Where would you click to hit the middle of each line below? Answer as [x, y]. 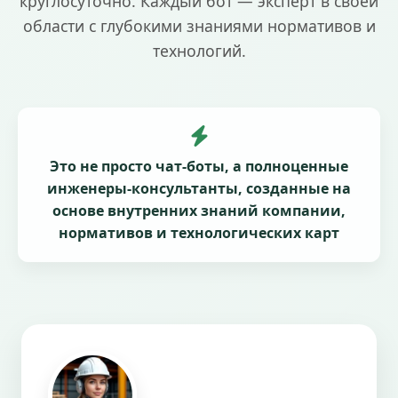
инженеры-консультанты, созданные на [199, 188]
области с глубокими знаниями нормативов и [199, 25]
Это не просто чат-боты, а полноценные [199, 166]
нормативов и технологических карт [199, 232]
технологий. [199, 50]
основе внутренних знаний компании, [199, 210]
